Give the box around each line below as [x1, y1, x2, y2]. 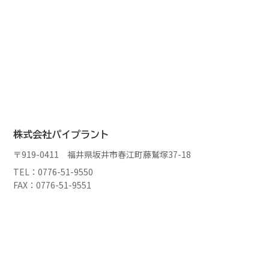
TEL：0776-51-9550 [13, 165, 94, 178]
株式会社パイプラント [13, 129, 110, 139]
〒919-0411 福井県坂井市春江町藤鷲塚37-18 [13, 148, 192, 160]
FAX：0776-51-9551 [13, 178, 92, 191]
